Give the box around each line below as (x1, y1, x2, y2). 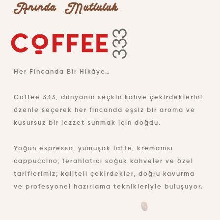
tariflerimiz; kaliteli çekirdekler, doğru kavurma (14, 171, 195, 178)
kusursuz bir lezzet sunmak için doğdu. (14, 120, 161, 127)
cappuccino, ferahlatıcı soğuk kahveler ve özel (14, 158, 193, 165)
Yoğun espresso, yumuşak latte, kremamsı (14, 145, 173, 152)
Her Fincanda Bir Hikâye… (14, 69, 110, 76)
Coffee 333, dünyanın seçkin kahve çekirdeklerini (14, 94, 203, 101)
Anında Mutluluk (14, 3, 118, 19)
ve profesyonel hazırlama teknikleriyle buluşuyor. (14, 184, 203, 191)
